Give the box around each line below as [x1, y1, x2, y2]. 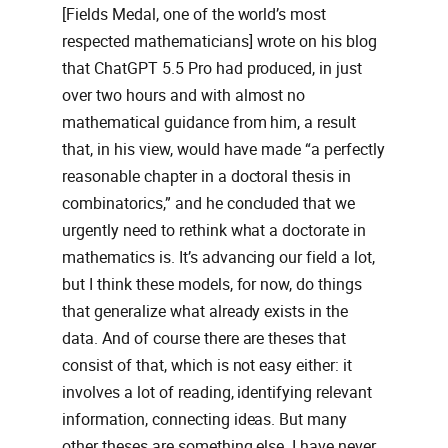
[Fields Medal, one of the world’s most [62, 5, 327, 25]
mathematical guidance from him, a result [62, 113, 357, 133]
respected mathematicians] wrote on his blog [62, 32, 378, 52]
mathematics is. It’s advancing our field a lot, [62, 248, 376, 268]
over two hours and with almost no [62, 86, 306, 106]
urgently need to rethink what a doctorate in [62, 221, 367, 241]
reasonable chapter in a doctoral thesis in [62, 167, 352, 187]
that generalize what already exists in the [62, 302, 349, 322]
